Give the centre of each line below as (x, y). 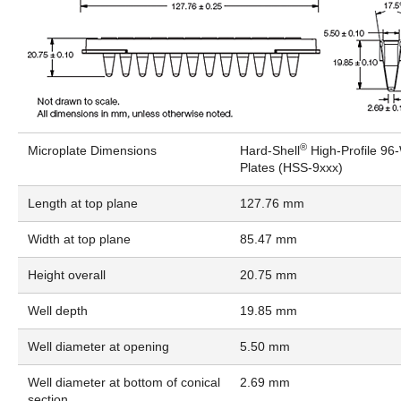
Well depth (57, 310)
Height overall (66, 274)
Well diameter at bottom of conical (124, 382)
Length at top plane (82, 203)
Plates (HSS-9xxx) (291, 167)
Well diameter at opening (98, 346)
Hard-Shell (269, 150)
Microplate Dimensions (92, 150)
